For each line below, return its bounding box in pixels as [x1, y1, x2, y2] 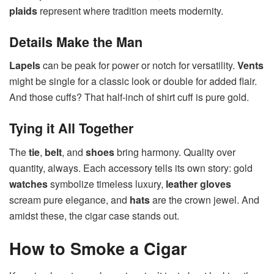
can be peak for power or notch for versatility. [40, 58, 237, 73]
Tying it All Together [9, 119, 133, 138]
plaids [9, 4, 37, 18]
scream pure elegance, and [9, 192, 130, 207]
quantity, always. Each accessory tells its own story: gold [9, 160, 253, 175]
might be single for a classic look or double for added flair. [9, 74, 257, 89]
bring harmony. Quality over [114, 144, 235, 159]
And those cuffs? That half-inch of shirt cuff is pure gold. [9, 90, 249, 105]
